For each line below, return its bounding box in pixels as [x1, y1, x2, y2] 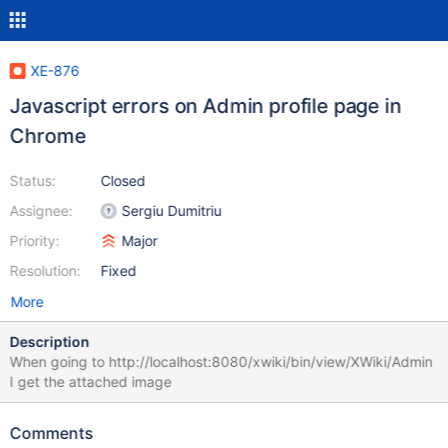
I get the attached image [9, 373, 172, 390]
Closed [100, 172, 146, 189]
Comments [9, 423, 94, 443]
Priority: [9, 232, 60, 249]
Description [9, 333, 90, 350]
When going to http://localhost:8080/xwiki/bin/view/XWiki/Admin [9, 353, 433, 370]
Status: [9, 172, 56, 189]
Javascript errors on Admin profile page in [9, 94, 402, 118]
